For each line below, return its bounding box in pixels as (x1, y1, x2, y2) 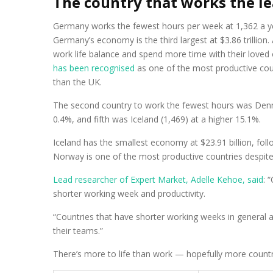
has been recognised (53, 62, 135, 74)
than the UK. (53, 76, 102, 88)
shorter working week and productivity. (53, 188, 205, 199)
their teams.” (53, 225, 103, 236)
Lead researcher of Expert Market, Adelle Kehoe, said (53, 174, 263, 185)
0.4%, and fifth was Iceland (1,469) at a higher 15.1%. (53, 113, 261, 125)
